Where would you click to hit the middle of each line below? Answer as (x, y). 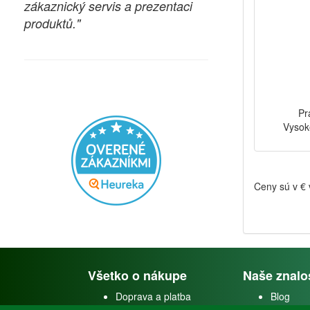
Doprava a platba (153, 297)
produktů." (52, 23)
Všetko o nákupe (137, 276)
